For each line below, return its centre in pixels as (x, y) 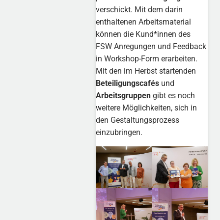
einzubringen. (119, 132)
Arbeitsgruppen (124, 95)
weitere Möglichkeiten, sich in (147, 108)
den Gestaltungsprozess (138, 120)
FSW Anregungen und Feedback (151, 46)
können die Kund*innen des (143, 34)
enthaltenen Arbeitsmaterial (144, 22)
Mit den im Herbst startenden (146, 71)
